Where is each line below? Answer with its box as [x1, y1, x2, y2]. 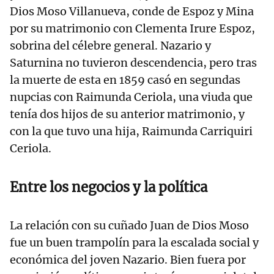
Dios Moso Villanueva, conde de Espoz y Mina [10, 4, 254, 19]
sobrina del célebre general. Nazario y [10, 39, 211, 53]
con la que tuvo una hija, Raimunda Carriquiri [10, 124, 253, 139]
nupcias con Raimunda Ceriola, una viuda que [10, 90, 253, 105]
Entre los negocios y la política [10, 179, 207, 196]
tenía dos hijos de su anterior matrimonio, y [10, 107, 245, 122]
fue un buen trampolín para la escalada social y [10, 235, 259, 250]
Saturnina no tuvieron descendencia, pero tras [10, 56, 257, 70]
